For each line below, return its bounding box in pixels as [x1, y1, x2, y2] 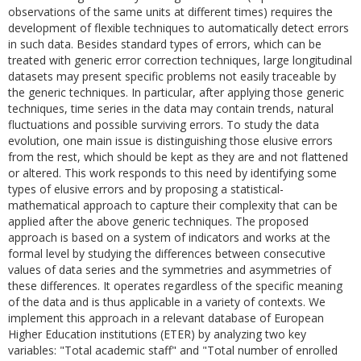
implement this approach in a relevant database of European [8, 310, 324, 326]
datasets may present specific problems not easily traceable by [8, 68, 336, 84]
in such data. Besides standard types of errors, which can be [8, 36, 322, 52]
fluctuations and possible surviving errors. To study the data [8, 117, 319, 132]
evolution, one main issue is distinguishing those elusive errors [8, 133, 333, 148]
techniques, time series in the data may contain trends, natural [8, 101, 334, 116]
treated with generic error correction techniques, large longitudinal [8, 52, 352, 68]
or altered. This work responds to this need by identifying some [8, 165, 337, 180]
